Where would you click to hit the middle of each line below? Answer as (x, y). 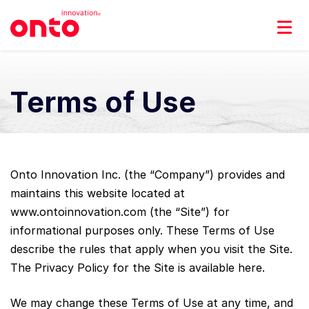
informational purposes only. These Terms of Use (142, 230)
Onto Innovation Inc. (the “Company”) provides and (148, 174)
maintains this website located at (98, 193)
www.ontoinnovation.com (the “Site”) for (120, 211)
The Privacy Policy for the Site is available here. (138, 267)
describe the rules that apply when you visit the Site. (151, 249)
